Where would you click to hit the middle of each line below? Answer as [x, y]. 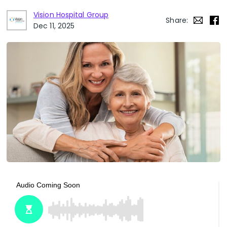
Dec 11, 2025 [54, 26]
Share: [177, 20]
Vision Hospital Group [71, 15]
